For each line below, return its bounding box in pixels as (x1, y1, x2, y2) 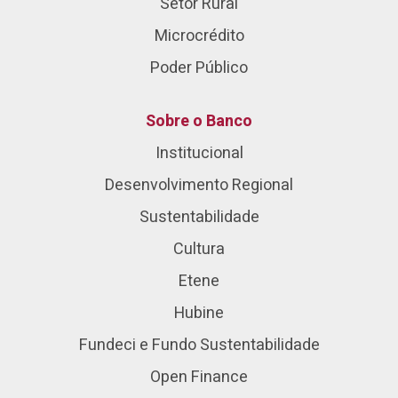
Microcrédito (154, 24, 244, 48)
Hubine (174, 301, 224, 325)
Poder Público (150, 56, 248, 80)
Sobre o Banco (146, 109, 252, 133)
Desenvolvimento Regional (105, 173, 293, 197)
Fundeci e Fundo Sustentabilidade (78, 333, 320, 357)
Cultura (173, 237, 225, 261)
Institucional (155, 141, 243, 165)
